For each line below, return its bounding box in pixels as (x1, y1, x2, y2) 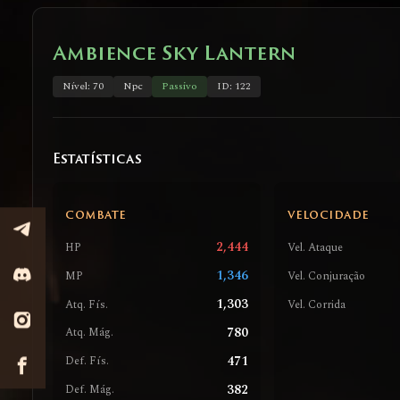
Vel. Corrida (287, 296, 346, 313)
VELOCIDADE (287, 211, 369, 222)
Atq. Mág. (65, 324, 114, 342)
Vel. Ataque (287, 238, 343, 256)
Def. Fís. (65, 353, 110, 371)
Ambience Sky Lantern (52, 45, 296, 64)
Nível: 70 (62, 79, 104, 95)
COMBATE (65, 211, 126, 222)
